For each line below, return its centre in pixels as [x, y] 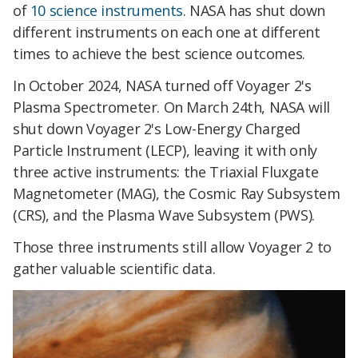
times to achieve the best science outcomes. [159, 54]
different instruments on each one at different [167, 32]
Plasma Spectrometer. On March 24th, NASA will [172, 107]
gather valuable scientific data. [114, 268]
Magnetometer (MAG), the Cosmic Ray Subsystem [177, 194]
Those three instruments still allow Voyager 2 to [172, 247]
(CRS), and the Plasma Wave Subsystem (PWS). [164, 215]
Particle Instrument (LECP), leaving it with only [165, 151]
